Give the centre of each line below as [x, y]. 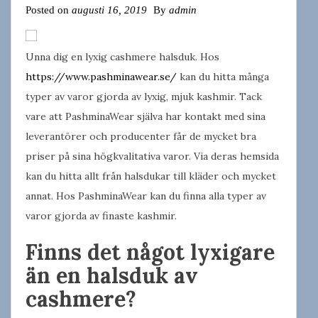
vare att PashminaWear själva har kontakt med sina [146, 116]
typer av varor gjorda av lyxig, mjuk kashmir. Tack [144, 96]
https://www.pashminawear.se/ [101, 76]
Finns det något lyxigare [150, 252]
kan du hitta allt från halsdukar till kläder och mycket [151, 176]
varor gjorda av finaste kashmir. [101, 215]
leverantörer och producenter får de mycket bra [141, 136]
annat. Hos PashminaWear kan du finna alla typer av [146, 196]
